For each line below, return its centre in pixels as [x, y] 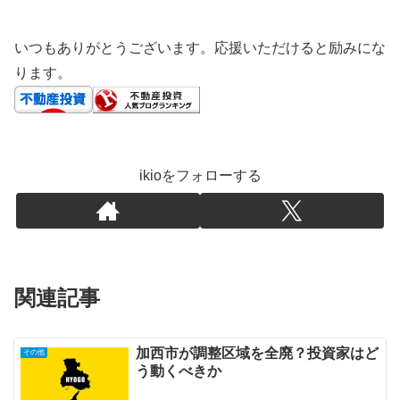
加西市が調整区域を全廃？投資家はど [257, 354]
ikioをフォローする [200, 176]
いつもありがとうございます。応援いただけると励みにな [200, 48]
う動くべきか [178, 371]
